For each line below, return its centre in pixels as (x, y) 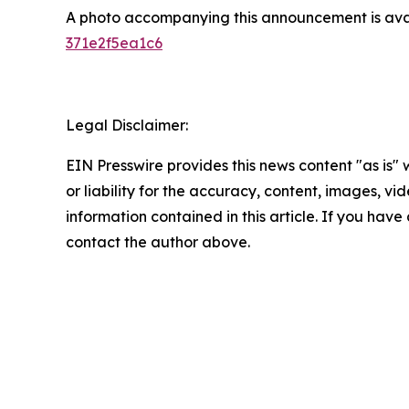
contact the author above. (158, 242)
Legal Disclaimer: (127, 126)
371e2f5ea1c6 (114, 43)
